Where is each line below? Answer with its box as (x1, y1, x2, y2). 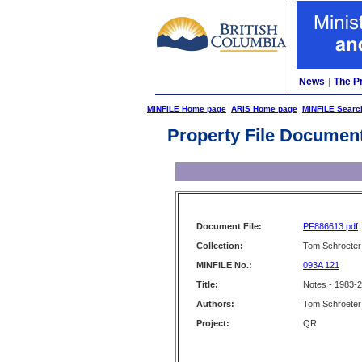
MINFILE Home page (147, 104, 226, 113)
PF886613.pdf (303, 221, 358, 231)
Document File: (196, 221, 262, 231)
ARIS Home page (231, 104, 297, 113)
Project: (196, 318, 229, 328)
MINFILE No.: (196, 260, 252, 270)
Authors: (196, 299, 234, 309)
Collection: (196, 241, 243, 250)
